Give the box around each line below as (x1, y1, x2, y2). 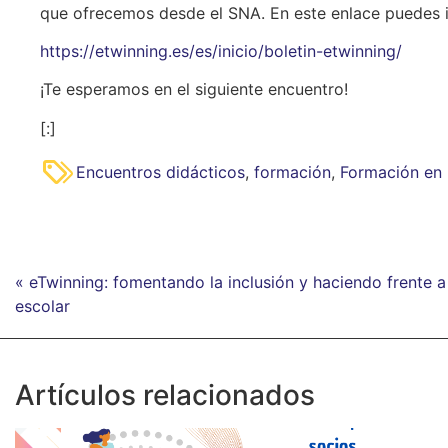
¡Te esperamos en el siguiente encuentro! (40, 79, 348, 100)
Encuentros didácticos (76, 162, 245, 183)
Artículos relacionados (15, 378, 315, 413)
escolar (15, 296, 70, 317)
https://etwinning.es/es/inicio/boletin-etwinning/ (40, 41, 402, 62)
